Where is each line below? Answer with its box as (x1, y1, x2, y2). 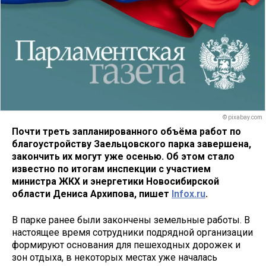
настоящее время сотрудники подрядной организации (12, 227, 253, 239)
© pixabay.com (223, 114, 262, 121)
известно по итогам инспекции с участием (12, 163, 211, 175)
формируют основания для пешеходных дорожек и (12, 239, 240, 251)
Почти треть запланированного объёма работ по (12, 125, 241, 137)
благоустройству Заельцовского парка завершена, (12, 138, 251, 150)
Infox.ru (172, 188, 205, 199)
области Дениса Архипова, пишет (12, 188, 172, 199)
